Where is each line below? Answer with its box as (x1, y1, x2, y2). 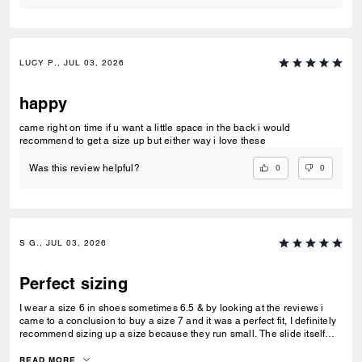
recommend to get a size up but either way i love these (19, 134, 266, 146)
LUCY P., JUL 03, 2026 (19, 57, 124, 68)
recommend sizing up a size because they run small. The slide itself (19, 328, 326, 340)
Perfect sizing (19, 274, 128, 294)
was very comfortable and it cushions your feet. (19, 341, 232, 353)
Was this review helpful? (29, 162, 140, 174)
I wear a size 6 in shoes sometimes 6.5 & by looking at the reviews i (19, 302, 324, 314)
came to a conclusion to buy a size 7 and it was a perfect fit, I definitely (19, 315, 336, 327)
